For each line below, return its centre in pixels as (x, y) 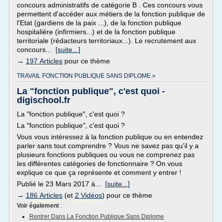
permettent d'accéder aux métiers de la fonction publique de (111, 14)
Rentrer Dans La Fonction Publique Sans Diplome (97, 217)
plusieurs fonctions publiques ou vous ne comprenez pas (106, 155)
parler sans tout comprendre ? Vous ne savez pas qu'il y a (108, 146)
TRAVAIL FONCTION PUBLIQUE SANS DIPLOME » (86, 76)
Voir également (39, 206)
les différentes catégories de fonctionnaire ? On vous (100, 164)
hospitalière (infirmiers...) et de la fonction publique (96, 32)
